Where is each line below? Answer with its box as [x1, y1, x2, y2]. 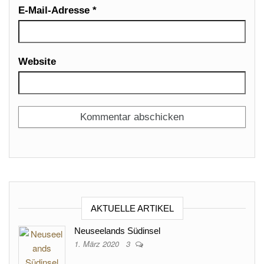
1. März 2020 [74, 238, 121, 249]
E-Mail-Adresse [18, 5, 93, 16]
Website [18, 56, 56, 67]
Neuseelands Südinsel [74, 226, 160, 236]
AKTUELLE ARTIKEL [90, 203, 174, 213]
